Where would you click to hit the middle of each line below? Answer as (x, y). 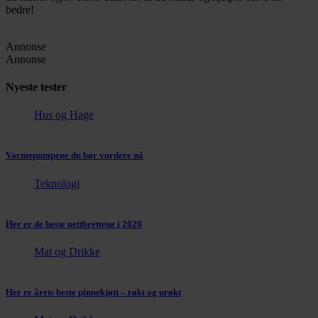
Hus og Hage (64, 115)
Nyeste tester (36, 87)
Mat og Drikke (67, 251)
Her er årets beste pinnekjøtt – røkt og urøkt (93, 292)
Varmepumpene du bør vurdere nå (75, 155)
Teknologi (57, 183)
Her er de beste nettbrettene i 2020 (74, 224)
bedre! (20, 9)
